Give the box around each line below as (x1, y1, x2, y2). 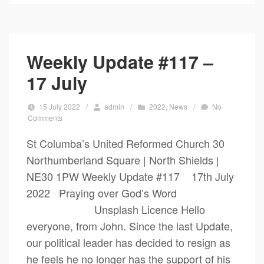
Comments (28, 113, 62, 123)
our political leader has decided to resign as (27, 235, 230, 250)
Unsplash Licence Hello (27, 202, 205, 217)
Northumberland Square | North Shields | (27, 152, 219, 167)
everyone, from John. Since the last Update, (27, 218, 233, 233)
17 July (27, 70, 87, 95)
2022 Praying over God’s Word (27, 185, 180, 200)
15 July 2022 (39, 101, 81, 111)
